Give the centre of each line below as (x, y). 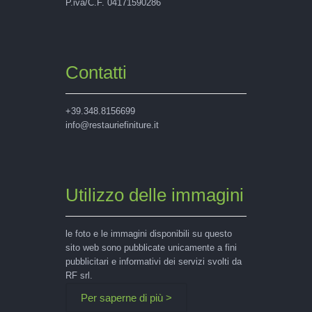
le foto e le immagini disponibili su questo (149, 233)
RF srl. (79, 275)
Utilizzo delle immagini (155, 195)
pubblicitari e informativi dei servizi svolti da (154, 261)
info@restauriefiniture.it (112, 125)
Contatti (96, 72)
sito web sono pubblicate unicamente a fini (151, 247)
